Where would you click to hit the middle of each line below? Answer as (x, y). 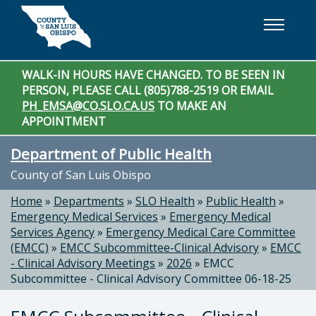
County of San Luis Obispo (81, 175)
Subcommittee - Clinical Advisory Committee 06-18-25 (151, 279)
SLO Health (165, 201)
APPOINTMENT (64, 121)
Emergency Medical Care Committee (201, 232)
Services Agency (53, 232)
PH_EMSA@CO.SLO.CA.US (88, 106)
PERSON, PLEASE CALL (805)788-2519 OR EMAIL (148, 90)
